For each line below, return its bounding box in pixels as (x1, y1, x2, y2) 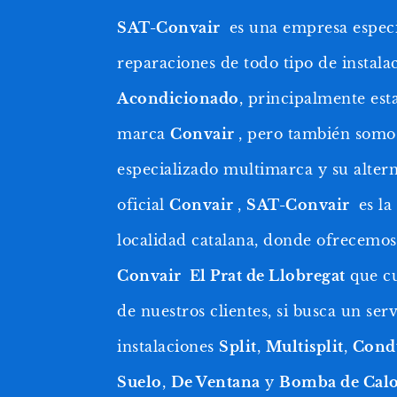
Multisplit (265, 337, 344, 355)
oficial (117, 195, 169, 214)
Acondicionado (117, 89, 239, 107)
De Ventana (170, 372, 261, 391)
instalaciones (117, 337, 219, 355)
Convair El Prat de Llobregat (117, 266, 346, 284)
